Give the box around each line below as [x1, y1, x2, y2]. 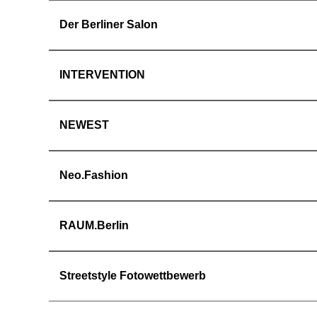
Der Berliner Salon [59, 18, 158, 30]
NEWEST [59, 119, 109, 131]
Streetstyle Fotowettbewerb [59, 270, 206, 282]
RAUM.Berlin [59, 219, 129, 231]
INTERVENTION [59, 69, 145, 81]
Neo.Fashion [59, 169, 128, 181]
